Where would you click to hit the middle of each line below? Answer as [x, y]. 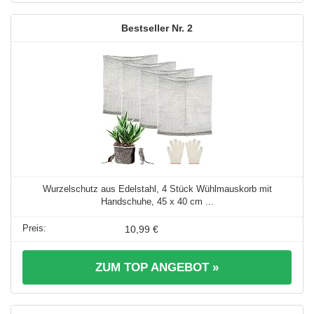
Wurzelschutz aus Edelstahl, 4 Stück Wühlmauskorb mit [157, 189]
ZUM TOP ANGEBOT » [157, 267]
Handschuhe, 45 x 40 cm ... [157, 201]
